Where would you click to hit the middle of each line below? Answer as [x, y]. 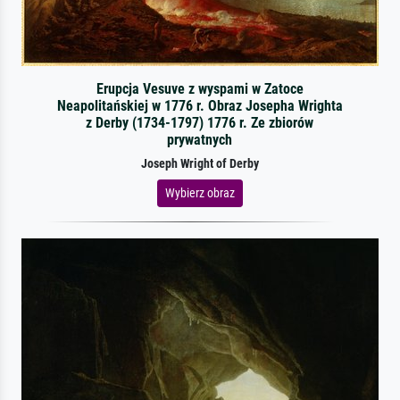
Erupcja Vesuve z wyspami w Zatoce [200, 88]
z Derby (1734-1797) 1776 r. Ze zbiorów [200, 122]
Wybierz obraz [200, 192]
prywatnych [200, 139]
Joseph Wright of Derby [200, 163]
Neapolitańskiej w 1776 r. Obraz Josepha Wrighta [200, 105]
